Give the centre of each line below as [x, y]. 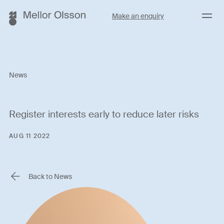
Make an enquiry [138, 16]
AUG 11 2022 [30, 136]
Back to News [50, 176]
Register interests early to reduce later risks [104, 114]
